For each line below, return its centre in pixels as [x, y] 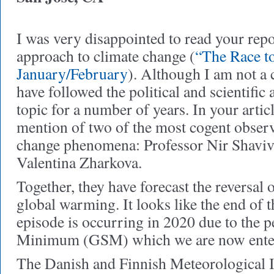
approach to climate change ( [106, 56]
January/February [72, 73]
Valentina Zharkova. [79, 162]
